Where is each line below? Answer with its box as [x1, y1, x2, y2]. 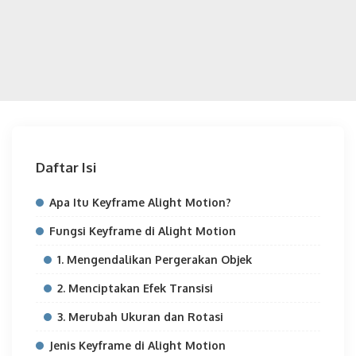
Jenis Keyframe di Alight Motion [49, 339, 226, 352]
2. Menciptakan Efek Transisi [57, 281, 213, 295]
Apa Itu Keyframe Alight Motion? [49, 195, 231, 209]
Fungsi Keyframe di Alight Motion [49, 224, 236, 238]
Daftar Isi [36, 159, 96, 176]
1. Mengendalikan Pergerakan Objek [57, 253, 252, 266]
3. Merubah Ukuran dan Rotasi [57, 310, 223, 323]
